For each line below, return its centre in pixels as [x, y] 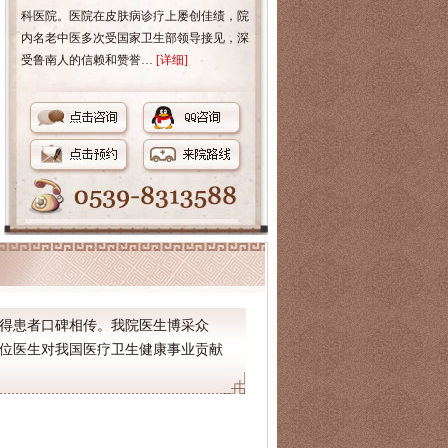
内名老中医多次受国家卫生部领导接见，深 [134, 38]
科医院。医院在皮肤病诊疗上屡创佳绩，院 [134, 16]
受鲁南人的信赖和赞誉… [88, 60]
